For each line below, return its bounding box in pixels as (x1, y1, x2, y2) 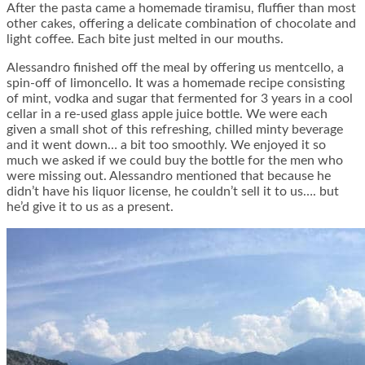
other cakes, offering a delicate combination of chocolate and (7, 17, 356, 31)
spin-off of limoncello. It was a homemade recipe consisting (7, 77, 345, 90)
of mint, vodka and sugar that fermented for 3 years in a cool (7, 92, 353, 106)
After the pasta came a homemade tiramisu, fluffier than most (7, 2, 356, 15)
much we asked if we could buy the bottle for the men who (7, 154, 343, 168)
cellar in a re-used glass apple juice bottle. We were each (7, 108, 328, 121)
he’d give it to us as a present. (7, 200, 174, 214)
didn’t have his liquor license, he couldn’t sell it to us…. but (7, 185, 339, 199)
